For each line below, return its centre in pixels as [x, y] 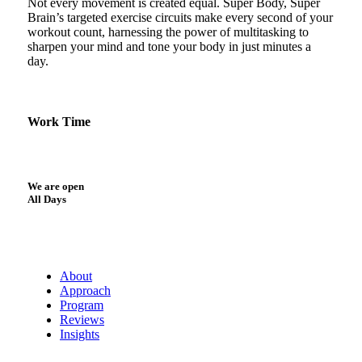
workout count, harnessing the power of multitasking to [168, 32]
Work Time [59, 121]
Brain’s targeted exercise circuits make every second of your [180, 17]
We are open [56, 187]
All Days [47, 200]
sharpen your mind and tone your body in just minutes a [169, 46]
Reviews [82, 320]
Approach [85, 291]
